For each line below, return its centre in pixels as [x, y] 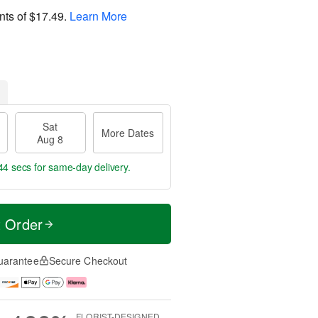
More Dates [128, 133]
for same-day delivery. [81, 167]
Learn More [98, 16]
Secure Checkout [88, 261]
